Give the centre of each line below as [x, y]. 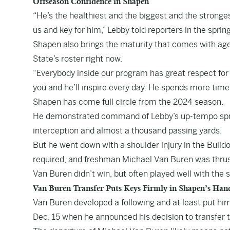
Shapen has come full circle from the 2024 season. [128, 102]
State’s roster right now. [78, 59]
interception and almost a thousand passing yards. [127, 131]
